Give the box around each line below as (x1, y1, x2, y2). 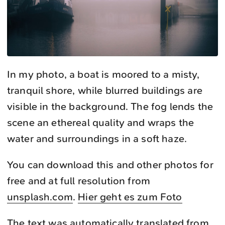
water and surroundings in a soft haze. (7, 133, 187, 145)
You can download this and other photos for (7, 159, 213, 171)
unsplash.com (7, 191, 73, 203)
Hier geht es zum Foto (78, 191, 182, 203)
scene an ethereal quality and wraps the (7, 117, 194, 129)
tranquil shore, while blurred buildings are (7, 84, 202, 96)
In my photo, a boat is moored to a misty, (7, 68, 200, 80)
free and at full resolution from (7, 175, 151, 187)
